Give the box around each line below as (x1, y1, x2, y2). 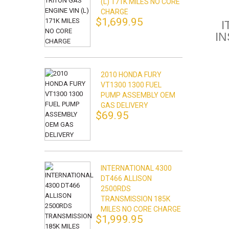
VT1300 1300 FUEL (101, 81, 162, 89)
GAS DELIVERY (101, 101, 148, 109)
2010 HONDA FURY (101, 71, 162, 79)
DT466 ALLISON (101, 174, 152, 182)
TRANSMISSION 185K (101, 195, 170, 203)
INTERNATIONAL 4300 (101, 164, 172, 172)
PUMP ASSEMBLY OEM (101, 91, 175, 99)
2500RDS (101, 185, 131, 193)
